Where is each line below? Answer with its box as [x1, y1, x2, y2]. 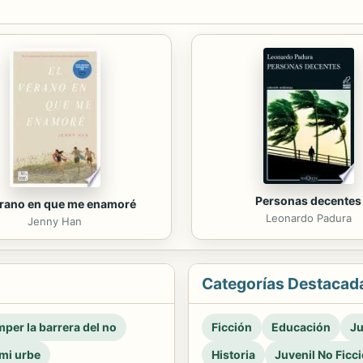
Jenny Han [28, 214, 82, 228]
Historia [211, 347, 255, 361]
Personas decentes [255, 193, 361, 207]
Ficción [211, 319, 252, 334]
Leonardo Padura [265, 211, 352, 224]
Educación [271, 319, 331, 334]
